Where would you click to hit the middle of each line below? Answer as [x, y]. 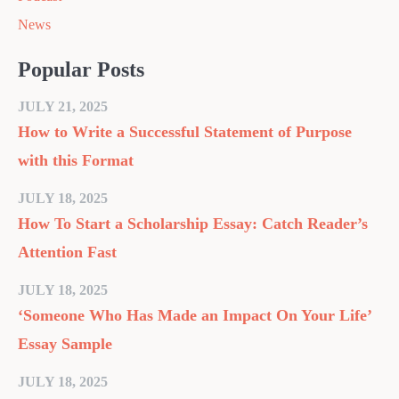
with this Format [76, 160]
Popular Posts [81, 69]
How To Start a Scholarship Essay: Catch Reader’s [193, 224]
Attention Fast [67, 252]
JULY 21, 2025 [63, 106]
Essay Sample [65, 344]
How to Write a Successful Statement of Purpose [185, 132]
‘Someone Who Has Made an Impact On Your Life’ [195, 315]
